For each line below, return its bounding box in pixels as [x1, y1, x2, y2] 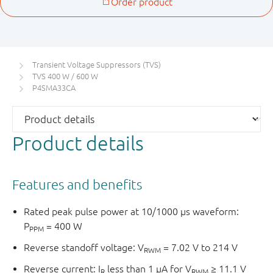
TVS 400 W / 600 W [32, 72, 98, 82]
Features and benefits [12, 176, 142, 192]
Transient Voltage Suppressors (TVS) [32, 60, 161, 70]
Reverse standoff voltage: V [24, 242, 144, 253]
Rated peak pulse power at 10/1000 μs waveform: [24, 206, 239, 218]
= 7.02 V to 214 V [161, 242, 238, 253]
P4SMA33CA [32, 83, 76, 93]
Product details [12, 132, 144, 155]
